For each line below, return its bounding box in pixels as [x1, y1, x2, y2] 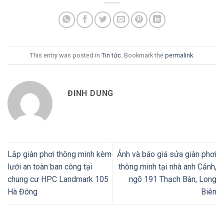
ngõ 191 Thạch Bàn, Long [129, 174, 216, 184]
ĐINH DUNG [67, 88, 114, 98]
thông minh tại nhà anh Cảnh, [118, 162, 216, 172]
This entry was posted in [29, 51, 101, 59]
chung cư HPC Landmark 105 [7, 174, 108, 184]
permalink [164, 51, 193, 59]
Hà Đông [7, 187, 37, 197]
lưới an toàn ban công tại [7, 162, 92, 172]
